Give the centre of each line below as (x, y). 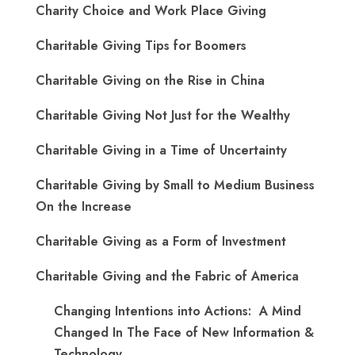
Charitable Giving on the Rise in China (150, 81)
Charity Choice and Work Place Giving (151, 11)
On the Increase (84, 207)
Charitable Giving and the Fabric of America (167, 277)
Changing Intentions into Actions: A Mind (177, 311)
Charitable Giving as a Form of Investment (161, 242)
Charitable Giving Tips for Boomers (141, 46)
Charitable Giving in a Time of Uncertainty (161, 151)
